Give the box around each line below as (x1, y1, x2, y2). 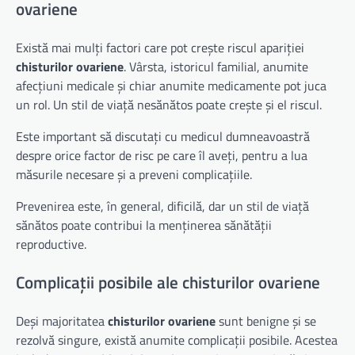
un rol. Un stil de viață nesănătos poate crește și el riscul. (16, 95, 322, 115)
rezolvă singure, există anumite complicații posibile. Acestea (16, 330, 338, 349)
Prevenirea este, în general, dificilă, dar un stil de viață (16, 197, 309, 216)
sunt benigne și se (216, 311, 316, 330)
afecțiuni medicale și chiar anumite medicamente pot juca (16, 76, 326, 96)
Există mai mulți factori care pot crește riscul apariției (16, 38, 304, 58)
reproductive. (16, 235, 86, 254)
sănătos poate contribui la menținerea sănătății (16, 216, 272, 235)
